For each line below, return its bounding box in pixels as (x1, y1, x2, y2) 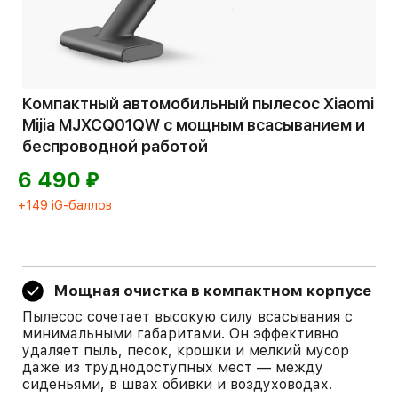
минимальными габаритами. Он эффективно (22, 325, 338, 342)
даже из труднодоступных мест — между (22, 359, 323, 376)
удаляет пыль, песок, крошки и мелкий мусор (22, 342, 349, 359)
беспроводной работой (22, 137, 208, 155)
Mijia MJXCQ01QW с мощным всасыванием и (22, 115, 365, 134)
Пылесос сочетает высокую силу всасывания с (22, 308, 353, 325)
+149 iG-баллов (18, 198, 112, 212)
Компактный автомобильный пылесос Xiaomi (22, 94, 374, 113)
